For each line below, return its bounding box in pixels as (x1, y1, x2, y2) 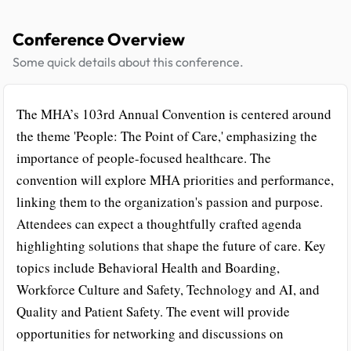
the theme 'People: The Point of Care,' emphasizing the (16, 127, 317, 145)
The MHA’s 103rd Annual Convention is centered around (16, 105, 331, 123)
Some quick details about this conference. (13, 54, 244, 70)
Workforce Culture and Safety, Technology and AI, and (16, 280, 320, 299)
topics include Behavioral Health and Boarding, (16, 259, 280, 277)
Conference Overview (13, 28, 185, 50)
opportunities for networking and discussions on (16, 324, 284, 342)
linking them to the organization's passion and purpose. (16, 193, 323, 211)
